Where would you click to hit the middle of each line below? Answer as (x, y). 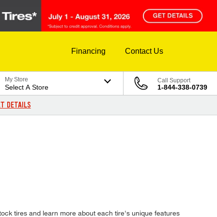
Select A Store (27, 87)
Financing (88, 51)
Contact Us (144, 51)
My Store (17, 80)
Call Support (174, 81)
